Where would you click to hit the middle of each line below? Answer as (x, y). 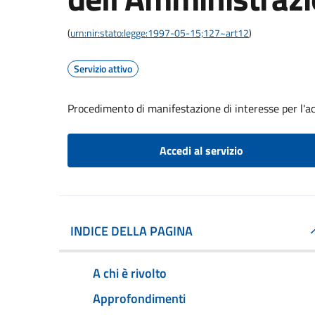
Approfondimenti (139, 298)
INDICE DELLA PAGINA (131, 231)
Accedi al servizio (201, 150)
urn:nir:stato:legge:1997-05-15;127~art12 (160, 33)
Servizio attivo (103, 69)
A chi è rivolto (130, 273)
